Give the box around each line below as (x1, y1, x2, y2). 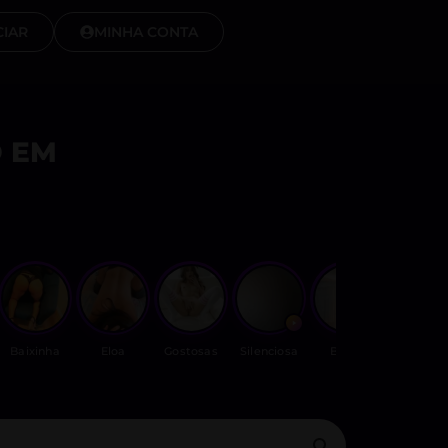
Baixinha (10, 344, 60, 358)
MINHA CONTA (93, 23, 198, 41)
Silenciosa (240, 344, 298, 358)
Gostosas (164, 344, 218, 358)
